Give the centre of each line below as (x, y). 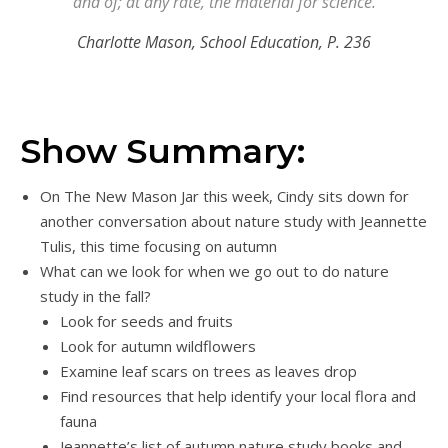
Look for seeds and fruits (146, 321)
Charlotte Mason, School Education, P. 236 (224, 42)
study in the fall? (95, 296)
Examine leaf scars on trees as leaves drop (208, 371)
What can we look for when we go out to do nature (214, 271)
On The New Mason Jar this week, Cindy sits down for (224, 196)
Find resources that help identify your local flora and (238, 396)
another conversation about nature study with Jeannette (233, 221)
